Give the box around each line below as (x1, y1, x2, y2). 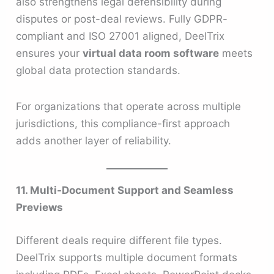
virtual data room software (83, 46, 220, 59)
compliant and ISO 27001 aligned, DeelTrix (16, 29, 225, 42)
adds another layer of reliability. (16, 135, 172, 147)
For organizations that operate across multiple (16, 100, 242, 113)
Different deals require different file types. (16, 234, 223, 246)
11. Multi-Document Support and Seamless (16, 184, 234, 197)
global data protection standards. (16, 64, 181, 76)
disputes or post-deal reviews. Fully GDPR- (16, 12, 228, 25)
